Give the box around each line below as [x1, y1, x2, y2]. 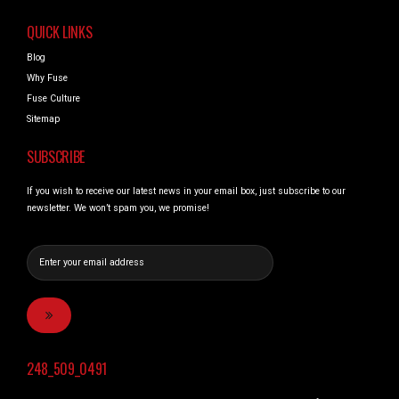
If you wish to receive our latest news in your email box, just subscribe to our [27, 185, 346, 198]
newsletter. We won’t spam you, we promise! [27, 202, 209, 215]
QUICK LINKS [27, 21, 93, 44]
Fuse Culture [27, 92, 80, 104]
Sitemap [27, 112, 60, 125]
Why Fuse [27, 71, 68, 84]
